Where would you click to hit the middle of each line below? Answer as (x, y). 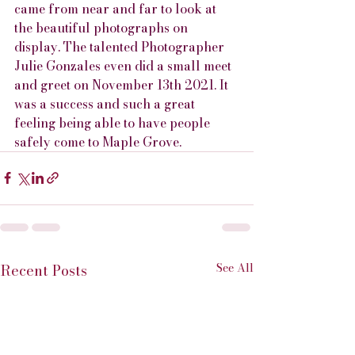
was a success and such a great (106, 103)
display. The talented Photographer (121, 46)
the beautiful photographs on (103, 27)
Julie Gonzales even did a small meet (124, 65)
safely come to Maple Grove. (98, 141)
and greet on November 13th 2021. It (123, 84)
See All (235, 267)
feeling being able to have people (114, 122)
